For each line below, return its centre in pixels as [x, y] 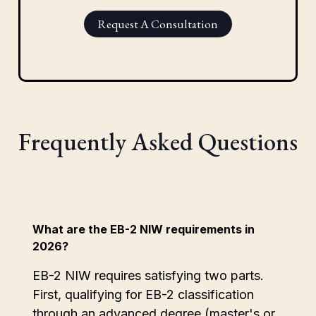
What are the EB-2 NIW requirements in [144, 229]
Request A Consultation [158, 24]
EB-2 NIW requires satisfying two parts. [148, 275]
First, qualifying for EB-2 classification [143, 294]
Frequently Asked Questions [158, 141]
